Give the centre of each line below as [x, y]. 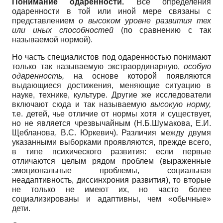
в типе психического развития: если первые [111, 151]
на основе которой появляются [138, 76]
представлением [46, 20]
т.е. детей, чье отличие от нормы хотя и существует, [111, 113]
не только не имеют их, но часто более [111, 189]
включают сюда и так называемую [81, 104]
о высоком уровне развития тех [145, 20]
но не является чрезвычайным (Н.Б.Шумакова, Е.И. [111, 123]
